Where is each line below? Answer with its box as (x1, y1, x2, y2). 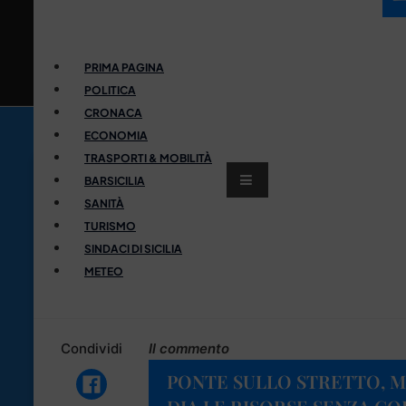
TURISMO (84, 218, 136, 233)
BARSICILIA (84, 173, 145, 188)
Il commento (149, 339, 229, 357)
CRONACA (84, 105, 142, 120)
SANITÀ (84, 196, 124, 210)
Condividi (60, 339, 122, 357)
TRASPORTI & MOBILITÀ (84, 150, 212, 165)
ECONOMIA (84, 128, 148, 142)
